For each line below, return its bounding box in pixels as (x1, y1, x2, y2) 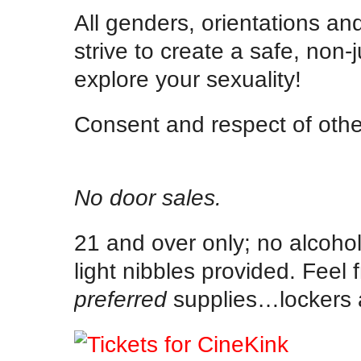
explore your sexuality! (74, 66, 301, 93)
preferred (74, 285, 167, 312)
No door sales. (74, 184, 222, 210)
